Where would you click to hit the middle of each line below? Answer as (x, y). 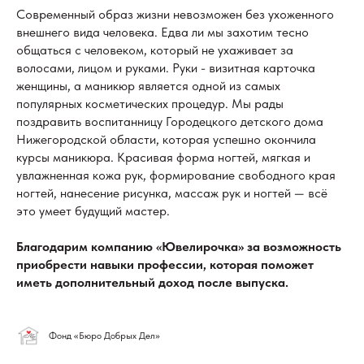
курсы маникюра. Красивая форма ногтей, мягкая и (163, 157)
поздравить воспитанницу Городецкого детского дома (170, 121)
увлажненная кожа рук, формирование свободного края (176, 175)
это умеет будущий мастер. (93, 210)
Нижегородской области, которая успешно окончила (166, 139)
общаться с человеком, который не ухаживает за (155, 50)
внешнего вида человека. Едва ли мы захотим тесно (162, 32)
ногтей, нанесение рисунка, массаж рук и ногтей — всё (172, 193)
